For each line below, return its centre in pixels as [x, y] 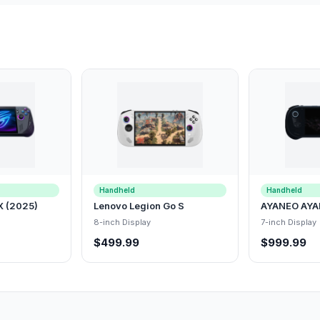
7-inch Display [289, 222]
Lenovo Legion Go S [139, 206]
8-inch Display [122, 222]
